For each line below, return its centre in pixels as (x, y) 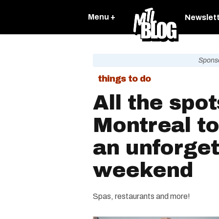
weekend (143, 170)
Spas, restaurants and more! (142, 196)
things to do (124, 79)
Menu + (102, 17)
